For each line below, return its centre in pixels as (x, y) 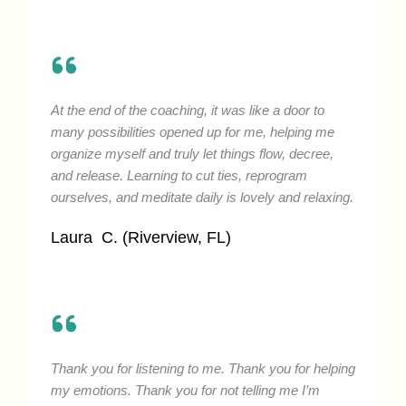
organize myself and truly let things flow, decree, (192, 154)
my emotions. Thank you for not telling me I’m (185, 390)
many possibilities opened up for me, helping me (193, 132)
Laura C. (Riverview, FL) (141, 237)
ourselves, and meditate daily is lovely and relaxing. (202, 197)
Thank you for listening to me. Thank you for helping (203, 368)
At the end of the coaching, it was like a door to (188, 110)
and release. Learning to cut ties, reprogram (179, 175)
